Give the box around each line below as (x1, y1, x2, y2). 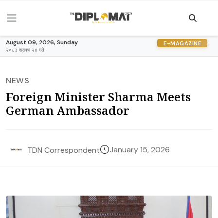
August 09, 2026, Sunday (6, 38, 78, 46)
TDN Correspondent (27, 145, 100, 155)
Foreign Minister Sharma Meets (6, 89, 191, 105)
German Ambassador (6, 102, 129, 118)
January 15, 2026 (109, 145, 170, 155)
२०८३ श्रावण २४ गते (6, 47, 44, 53)
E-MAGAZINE (163, 39, 201, 47)
